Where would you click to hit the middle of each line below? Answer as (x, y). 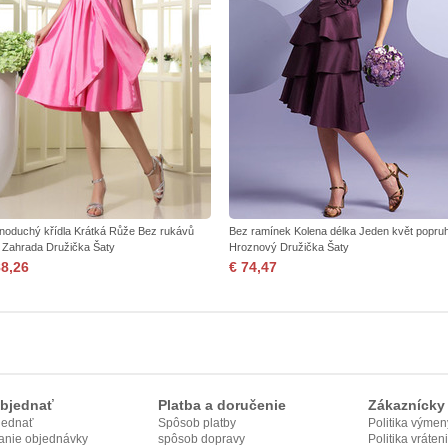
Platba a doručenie (222, 405)
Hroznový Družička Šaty (289, 247)
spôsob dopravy (201, 439)
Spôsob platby (197, 423)
